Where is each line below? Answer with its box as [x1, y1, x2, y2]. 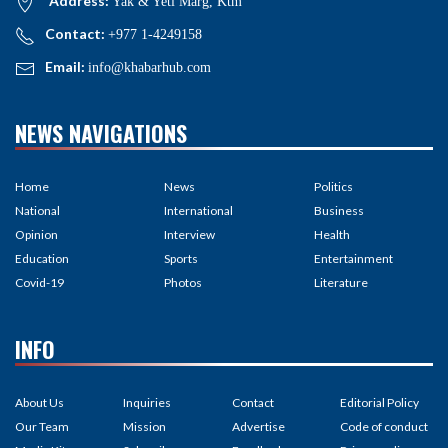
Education [15, 250, 69, 266]
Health [313, 226, 350, 242]
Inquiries [123, 394, 172, 410]
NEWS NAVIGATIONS [15, 116, 187, 149]
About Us [15, 394, 64, 410]
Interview [164, 226, 216, 242]
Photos [164, 274, 203, 290]
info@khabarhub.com [88, 60, 211, 76]
